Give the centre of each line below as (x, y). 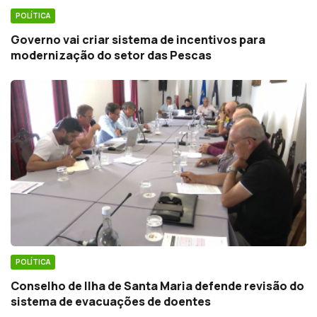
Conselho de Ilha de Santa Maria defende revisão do (157, 286)
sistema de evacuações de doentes (111, 302)
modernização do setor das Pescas (111, 55)
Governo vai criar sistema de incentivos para (138, 39)
